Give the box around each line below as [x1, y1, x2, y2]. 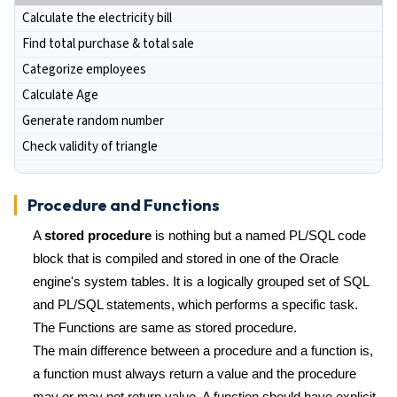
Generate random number [22, 112, 164, 130]
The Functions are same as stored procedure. [33, 320, 297, 335]
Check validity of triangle [22, 137, 158, 156]
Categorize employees [22, 60, 146, 79]
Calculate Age [22, 86, 98, 105]
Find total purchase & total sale [22, 35, 194, 53]
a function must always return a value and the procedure [33, 366, 356, 381]
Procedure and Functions [27, 195, 220, 215]
